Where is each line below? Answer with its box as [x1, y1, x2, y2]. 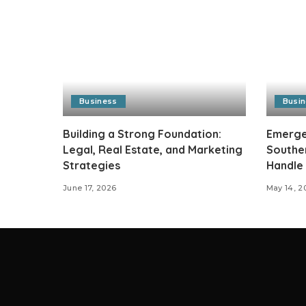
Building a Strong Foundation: [63, 126, 221, 141]
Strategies [63, 158, 120, 172]
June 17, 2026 [63, 182, 117, 193]
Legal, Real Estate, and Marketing [63, 142, 242, 156]
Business [79, 96, 117, 106]
